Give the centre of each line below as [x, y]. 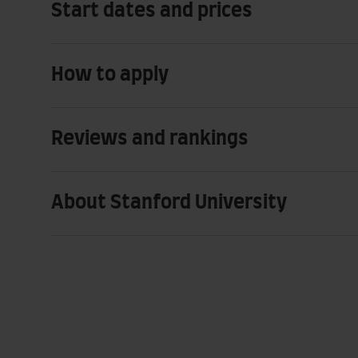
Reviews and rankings [150, 139]
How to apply [110, 75]
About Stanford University [169, 203]
